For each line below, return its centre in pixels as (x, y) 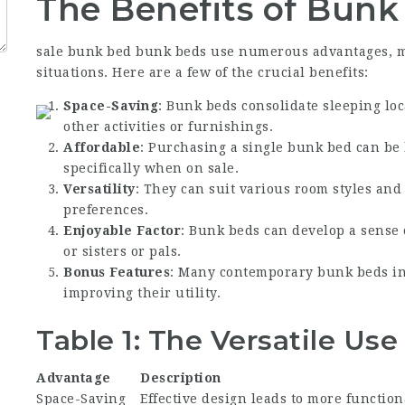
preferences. (106, 210)
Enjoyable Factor (122, 231)
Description (181, 377)
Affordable (102, 147)
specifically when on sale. (151, 168)
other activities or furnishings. (169, 127)
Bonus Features (117, 272)
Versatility (99, 189)
